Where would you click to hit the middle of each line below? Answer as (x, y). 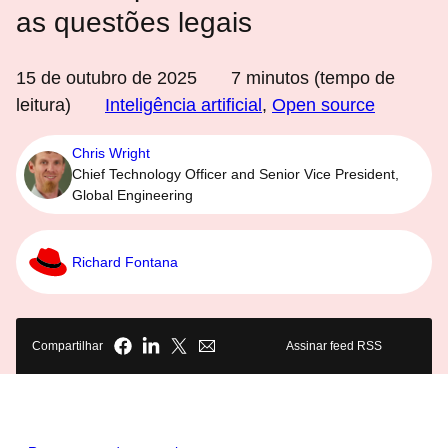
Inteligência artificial (183, 105)
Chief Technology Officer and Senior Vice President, (235, 174)
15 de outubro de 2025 (106, 78)
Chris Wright (111, 153)
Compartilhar (67, 346)
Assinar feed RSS (334, 346)
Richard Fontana (125, 261)
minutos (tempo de (318, 78)
